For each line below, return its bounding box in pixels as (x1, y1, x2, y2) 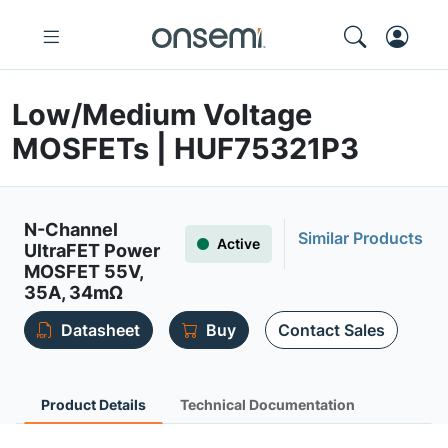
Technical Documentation (180, 396, 355, 413)
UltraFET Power (24, 240, 160, 261)
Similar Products (298, 228, 423, 248)
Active (217, 235, 260, 252)
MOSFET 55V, (24, 261, 143, 282)
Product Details (41, 396, 146, 413)
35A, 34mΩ (24, 282, 123, 303)
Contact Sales (278, 320, 385, 340)
